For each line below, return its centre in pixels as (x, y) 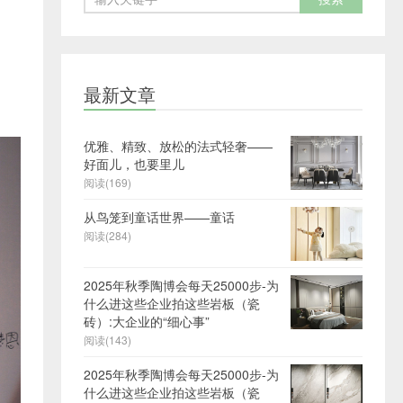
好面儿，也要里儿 (134, 163)
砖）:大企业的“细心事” (147, 321)
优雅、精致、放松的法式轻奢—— (178, 145)
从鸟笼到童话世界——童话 (159, 216)
